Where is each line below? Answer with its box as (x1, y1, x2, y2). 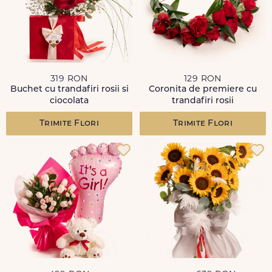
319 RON (50, 75, 88, 84)
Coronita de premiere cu (149, 85, 257, 94)
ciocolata (50, 97, 89, 106)
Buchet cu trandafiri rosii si (10, 85, 129, 94)
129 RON (184, 75, 222, 84)
